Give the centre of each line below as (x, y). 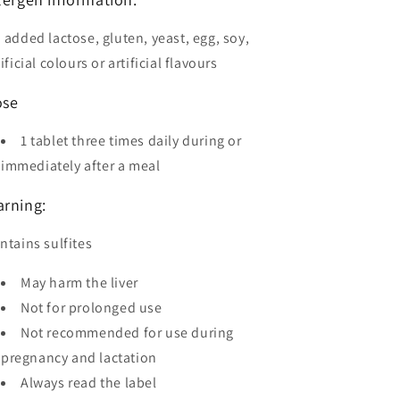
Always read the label (89, 382)
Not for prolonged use (92, 307)
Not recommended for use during (128, 332)
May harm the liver (79, 282)
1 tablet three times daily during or (131, 140)
